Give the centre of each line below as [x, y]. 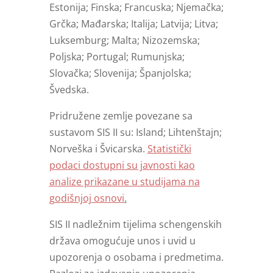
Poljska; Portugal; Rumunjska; [117, 57]
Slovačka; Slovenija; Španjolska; [120, 73]
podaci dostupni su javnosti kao [122, 165]
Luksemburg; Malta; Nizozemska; [124, 41]
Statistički [169, 149]
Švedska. [69, 90]
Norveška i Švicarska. [98, 149]
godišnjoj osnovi [87, 198]
